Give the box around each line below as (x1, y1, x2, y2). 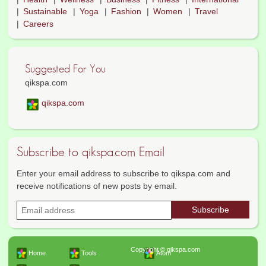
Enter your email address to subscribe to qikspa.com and (17, 169, 230, 179)
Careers (23, 18, 53, 28)
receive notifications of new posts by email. (17, 181, 177, 191)
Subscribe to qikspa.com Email (17, 145, 164, 159)
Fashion (110, 7, 141, 17)
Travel (195, 7, 218, 17)
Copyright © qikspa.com (131, 246, 200, 254)
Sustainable (23, 7, 67, 17)
